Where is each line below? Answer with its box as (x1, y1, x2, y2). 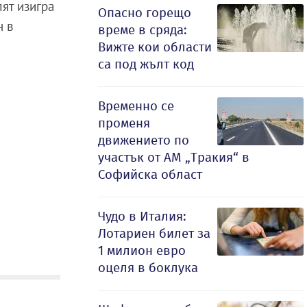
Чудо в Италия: (98, 208, 186, 224)
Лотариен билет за (98, 225, 210, 241)
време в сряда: (98, 22, 187, 38)
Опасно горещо (98, 5, 191, 21)
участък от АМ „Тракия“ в (98, 149, 249, 165)
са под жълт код (98, 56, 194, 72)
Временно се (98, 98, 174, 114)
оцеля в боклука (98, 260, 198, 275)
